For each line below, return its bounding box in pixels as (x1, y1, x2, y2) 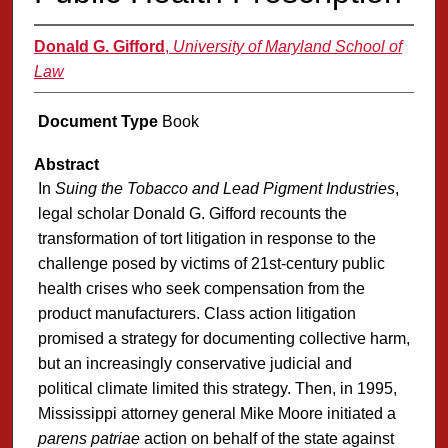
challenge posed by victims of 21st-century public (37, 254, 385, 272)
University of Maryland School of (172, 38, 402, 56)
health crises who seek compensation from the (37, 279, 365, 297)
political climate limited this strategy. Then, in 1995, (37, 379, 397, 397)
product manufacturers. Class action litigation (37, 304, 356, 322)
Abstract (33, 155, 99, 173)
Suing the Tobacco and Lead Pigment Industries (54, 179, 395, 197)
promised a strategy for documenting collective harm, (37, 329, 410, 347)
